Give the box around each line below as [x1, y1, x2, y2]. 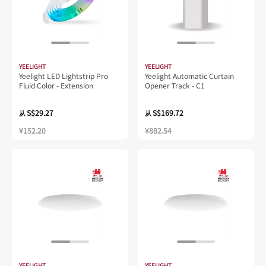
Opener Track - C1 [145, 80, 205, 90]
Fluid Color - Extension [19, 80, 93, 90]
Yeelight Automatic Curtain [145, 70, 234, 81]
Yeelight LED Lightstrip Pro [19, 70, 108, 81]
